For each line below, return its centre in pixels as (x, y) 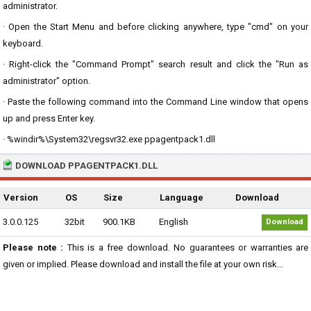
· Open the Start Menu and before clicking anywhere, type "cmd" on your (155, 27)
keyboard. (23, 43)
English (174, 222)
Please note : (33, 247)
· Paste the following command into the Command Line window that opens (155, 102)
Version (21, 197)
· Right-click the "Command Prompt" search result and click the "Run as (155, 64)
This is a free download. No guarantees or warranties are (186, 247)
